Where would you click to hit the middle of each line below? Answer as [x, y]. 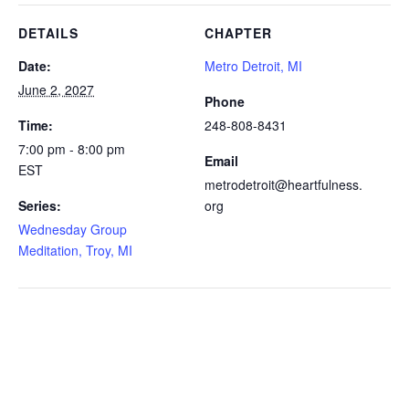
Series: [40, 205]
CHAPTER [238, 33]
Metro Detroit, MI [253, 66]
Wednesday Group [73, 229]
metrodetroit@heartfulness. [283, 184]
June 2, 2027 [56, 89]
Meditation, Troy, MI [75, 250]
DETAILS [48, 33]
